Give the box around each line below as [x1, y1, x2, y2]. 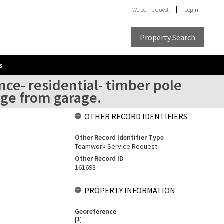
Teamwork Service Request [74, 142, 157, 151]
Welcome [132, 6, 155, 13]
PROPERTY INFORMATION [84, 185, 175, 195]
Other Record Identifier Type [74, 133, 164, 142]
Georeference [74, 207, 116, 216]
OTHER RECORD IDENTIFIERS [84, 111, 187, 121]
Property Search [140, 32, 195, 42]
